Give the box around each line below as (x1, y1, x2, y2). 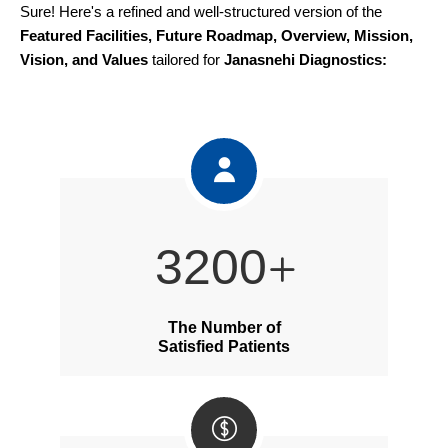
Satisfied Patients (158, 338, 290, 355)
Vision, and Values (20, 51, 148, 68)
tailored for (148, 51, 224, 68)
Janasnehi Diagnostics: (224, 51, 387, 68)
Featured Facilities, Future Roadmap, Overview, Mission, (20, 27, 413, 44)
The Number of (167, 319, 281, 336)
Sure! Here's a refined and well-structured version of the (20, 3, 382, 20)
